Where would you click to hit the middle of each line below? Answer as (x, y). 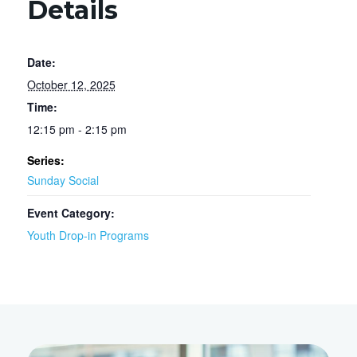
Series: (45, 161)
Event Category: (71, 213)
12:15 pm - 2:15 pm (76, 129)
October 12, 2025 (71, 85)
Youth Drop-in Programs (88, 235)
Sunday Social (63, 180)
